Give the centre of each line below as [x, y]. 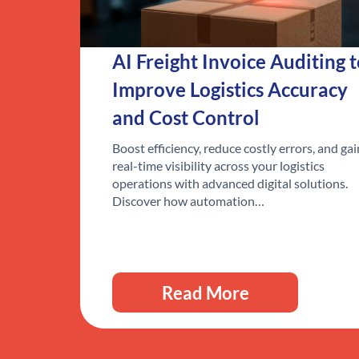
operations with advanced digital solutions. [230, 184]
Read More [206, 292]
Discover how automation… [188, 201]
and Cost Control [186, 118]
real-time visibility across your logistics [218, 166]
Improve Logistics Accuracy [230, 90]
